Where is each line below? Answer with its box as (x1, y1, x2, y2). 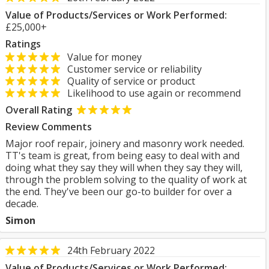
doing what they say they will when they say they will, (5, 161, 243, 174)
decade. (5, 197, 38, 210)
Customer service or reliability (60, 62, 202, 76)
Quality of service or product (60, 74, 195, 88)
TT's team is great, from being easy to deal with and (5, 149, 240, 162)
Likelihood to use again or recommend (60, 86, 241, 100)
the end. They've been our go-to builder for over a (5, 185, 232, 198)
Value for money (60, 50, 142, 64)
